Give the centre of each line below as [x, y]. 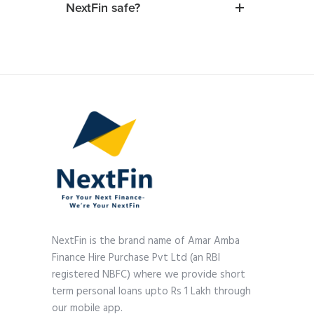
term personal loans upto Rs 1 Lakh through [151, 292]
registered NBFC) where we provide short [149, 275]
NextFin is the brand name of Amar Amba [146, 241]
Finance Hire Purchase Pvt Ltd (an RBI [136, 258]
